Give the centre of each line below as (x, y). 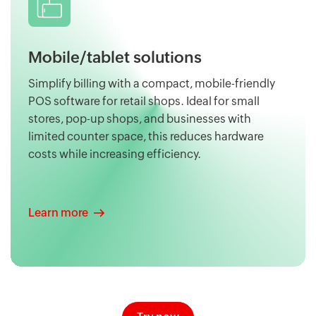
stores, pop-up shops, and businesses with (140, 119)
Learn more (58, 213)
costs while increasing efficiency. (115, 154)
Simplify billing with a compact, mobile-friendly (152, 84)
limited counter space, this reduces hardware (146, 137)
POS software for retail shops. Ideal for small (144, 102)
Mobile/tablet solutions (115, 58)
